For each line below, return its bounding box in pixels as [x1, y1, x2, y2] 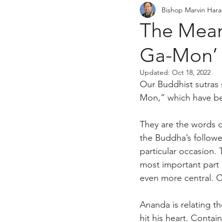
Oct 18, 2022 [172, 68, 211, 77]
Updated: [140, 68, 172, 77]
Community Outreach [110, 5, 195, 17]
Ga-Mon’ [140, 43, 218, 67]
